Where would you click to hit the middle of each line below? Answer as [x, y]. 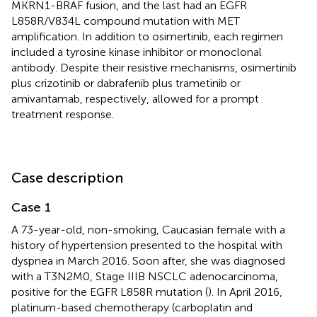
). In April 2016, [245, 292]
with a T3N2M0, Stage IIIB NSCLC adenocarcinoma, [145, 276]
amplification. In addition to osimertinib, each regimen [147, 36]
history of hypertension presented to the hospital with [147, 245]
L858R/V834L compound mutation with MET [126, 21]
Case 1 [31, 207]
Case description [67, 177]
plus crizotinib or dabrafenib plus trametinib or [126, 83]
